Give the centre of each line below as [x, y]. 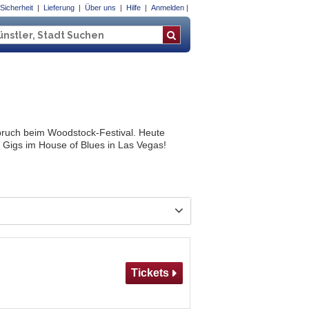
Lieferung [59, 8]
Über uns [100, 8]
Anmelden [168, 8]
